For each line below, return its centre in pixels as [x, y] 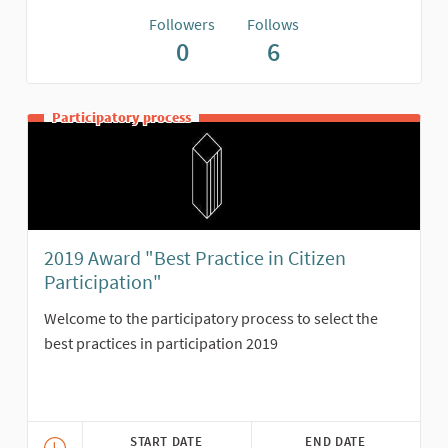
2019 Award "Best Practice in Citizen [195, 258]
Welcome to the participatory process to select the [211, 318]
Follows [273, 24]
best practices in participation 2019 [161, 343]
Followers [182, 24]
